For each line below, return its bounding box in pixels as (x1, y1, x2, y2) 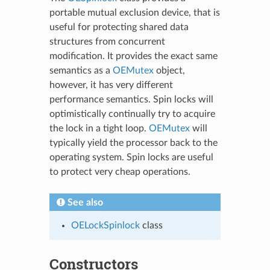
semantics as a (49, 65, 113, 75)
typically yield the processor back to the (49, 137, 218, 148)
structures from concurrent (49, 36, 165, 46)
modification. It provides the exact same (49, 51, 218, 61)
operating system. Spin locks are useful (49, 152, 213, 162)
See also (67, 197, 103, 207)
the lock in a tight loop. (49, 123, 149, 133)
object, (153, 65, 185, 75)
